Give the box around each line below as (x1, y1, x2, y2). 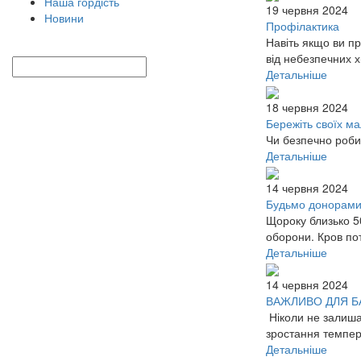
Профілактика (266, 18, 339, 35)
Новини (44, 10, 84, 27)
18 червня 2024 (266, 98, 348, 115)
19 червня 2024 (266, 2, 348, 19)
